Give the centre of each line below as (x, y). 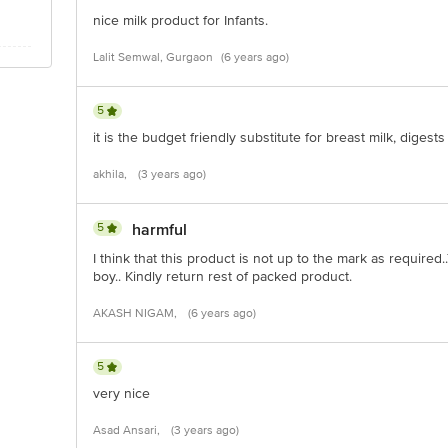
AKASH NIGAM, (136, 313)
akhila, (111, 174)
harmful (159, 230)
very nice (121, 393)
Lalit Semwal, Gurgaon (153, 57)
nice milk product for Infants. (180, 20)
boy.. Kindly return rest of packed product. (222, 276)
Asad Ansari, (128, 430)
